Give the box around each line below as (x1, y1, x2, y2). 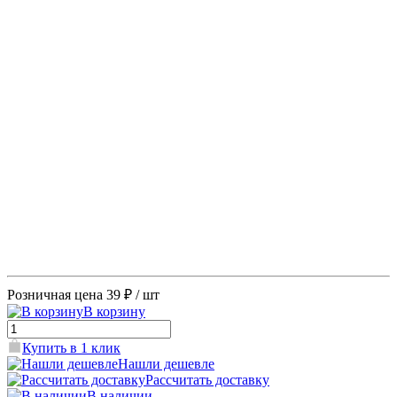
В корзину (83, 303, 145, 319)
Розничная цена (7, 286, 103, 302)
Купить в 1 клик (22, 339, 121, 355)
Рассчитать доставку (145, 371, 269, 387)
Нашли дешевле (118, 355, 214, 371)
